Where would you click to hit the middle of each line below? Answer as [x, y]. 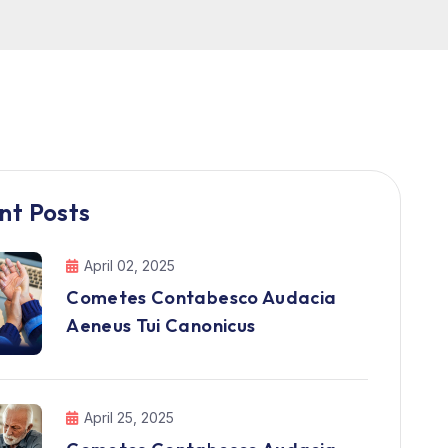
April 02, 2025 [130, 266]
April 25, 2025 [129, 418]
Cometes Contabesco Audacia [201, 298]
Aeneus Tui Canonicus [161, 326]
